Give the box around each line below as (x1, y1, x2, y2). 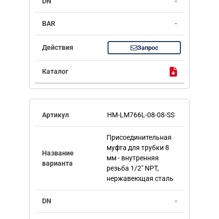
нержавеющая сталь (106, 175, 174, 183)
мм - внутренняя (106, 154, 159, 162)
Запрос (137, 44, 158, 52)
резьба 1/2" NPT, (106, 164, 159, 173)
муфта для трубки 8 (106, 144, 169, 152)
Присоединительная (106, 133, 172, 142)
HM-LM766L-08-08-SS (107, 111, 175, 119)
